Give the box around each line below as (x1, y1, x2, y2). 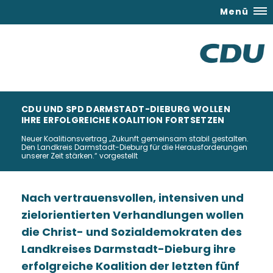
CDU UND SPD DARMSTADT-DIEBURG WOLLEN (21, 103, 230, 115)
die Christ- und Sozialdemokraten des (21, 224, 242, 239)
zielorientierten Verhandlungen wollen (21, 207, 244, 222)
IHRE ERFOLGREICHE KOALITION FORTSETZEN (21, 114, 225, 126)
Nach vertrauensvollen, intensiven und (21, 190, 244, 205)
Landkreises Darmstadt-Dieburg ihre (21, 241, 236, 257)
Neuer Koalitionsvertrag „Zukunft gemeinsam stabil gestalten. (21, 133, 249, 144)
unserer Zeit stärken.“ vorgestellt (21, 151, 138, 161)
